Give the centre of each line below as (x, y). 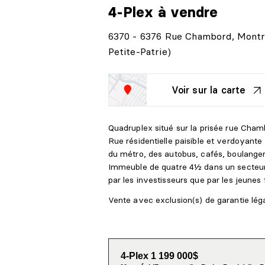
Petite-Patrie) (139, 52)
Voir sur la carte (209, 90)
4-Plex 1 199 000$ (159, 256)
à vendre (188, 12)
